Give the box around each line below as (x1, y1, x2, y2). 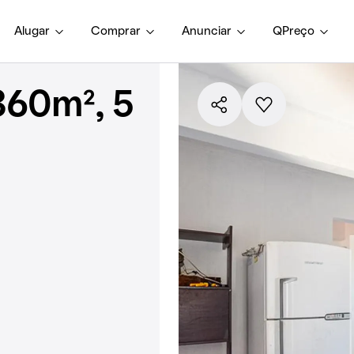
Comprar (91, 25, 141, 37)
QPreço (273, 25, 314, 37)
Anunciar (182, 25, 232, 37)
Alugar (14, 25, 50, 37)
